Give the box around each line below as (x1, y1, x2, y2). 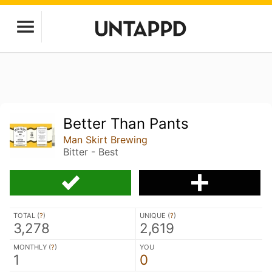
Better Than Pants (63, 115, 189, 132)
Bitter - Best (63, 146, 119, 158)
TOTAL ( (13, 211, 39, 220)
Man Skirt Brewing (63, 134, 148, 146)
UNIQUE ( (140, 211, 170, 220)
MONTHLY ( (13, 242, 51, 251)
